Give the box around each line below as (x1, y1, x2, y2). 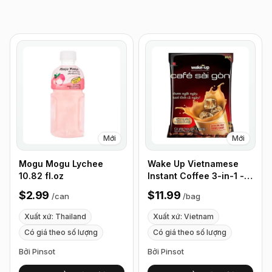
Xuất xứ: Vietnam (153, 212, 214, 221)
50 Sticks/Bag (148, 183, 208, 193)
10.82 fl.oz (19, 171, 64, 181)
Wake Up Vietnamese (148, 158, 239, 169)
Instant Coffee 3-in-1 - (148, 171, 244, 181)
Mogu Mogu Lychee (19, 158, 103, 169)
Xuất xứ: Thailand (24, 212, 86, 221)
